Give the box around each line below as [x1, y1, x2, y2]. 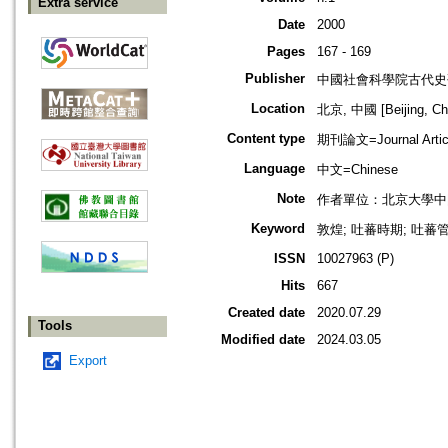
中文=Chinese [317, 162, 398, 178]
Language [244, 161, 305, 177]
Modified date [221, 332, 305, 348]
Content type [227, 131, 305, 147]
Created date [228, 305, 305, 321]
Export [69, 353, 107, 369]
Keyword [251, 221, 305, 237]
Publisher [245, 71, 305, 87]
